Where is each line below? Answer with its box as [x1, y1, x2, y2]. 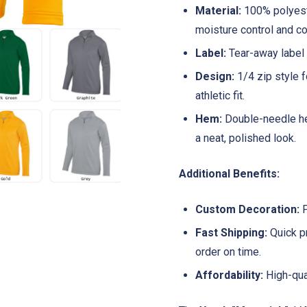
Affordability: [195, 268, 263, 282]
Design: [195, 69, 234, 83]
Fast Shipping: [195, 225, 267, 239]
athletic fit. [195, 88, 245, 102]
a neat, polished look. [195, 131, 296, 145]
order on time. [195, 245, 261, 258]
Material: [195, 3, 241, 17]
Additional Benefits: [179, 167, 280, 180]
